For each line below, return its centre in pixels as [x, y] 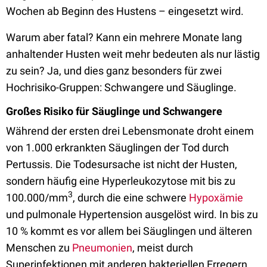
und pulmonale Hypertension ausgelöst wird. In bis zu [132, 214]
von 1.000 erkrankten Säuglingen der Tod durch [117, 148]
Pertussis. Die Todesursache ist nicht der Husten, [122, 164]
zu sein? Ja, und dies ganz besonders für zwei [114, 71]
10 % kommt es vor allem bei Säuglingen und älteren [129, 231]
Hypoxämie [216, 198]
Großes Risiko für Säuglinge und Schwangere [114, 111]
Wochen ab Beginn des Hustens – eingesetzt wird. [125, 11]
